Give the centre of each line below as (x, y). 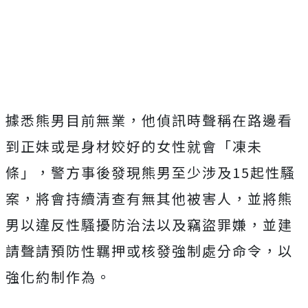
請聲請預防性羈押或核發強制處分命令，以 (149, 250)
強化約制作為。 (58, 276)
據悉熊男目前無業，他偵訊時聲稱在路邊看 (149, 120)
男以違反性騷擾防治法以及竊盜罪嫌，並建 (149, 224)
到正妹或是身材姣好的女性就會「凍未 (134, 146)
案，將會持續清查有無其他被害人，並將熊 (149, 198)
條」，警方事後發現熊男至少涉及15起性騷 (151, 172)
